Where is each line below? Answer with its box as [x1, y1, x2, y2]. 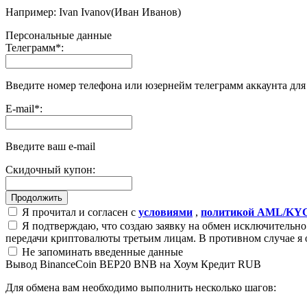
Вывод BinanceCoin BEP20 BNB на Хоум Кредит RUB [5, 258, 261, 270]
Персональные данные [5, 29, 112, 41]
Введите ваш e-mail [5, 140, 95, 152]
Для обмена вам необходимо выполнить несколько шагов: [5, 281, 276, 293]
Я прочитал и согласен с [19, 206, 138, 218]
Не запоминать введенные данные [19, 245, 183, 258]
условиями [138, 206, 193, 218]
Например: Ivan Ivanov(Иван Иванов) [5, 5, 181, 18]
